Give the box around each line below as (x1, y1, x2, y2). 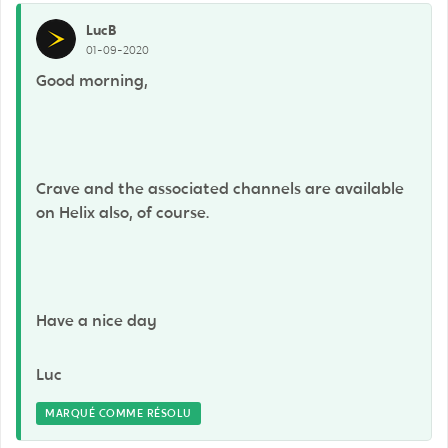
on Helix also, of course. (36, 202, 213, 223)
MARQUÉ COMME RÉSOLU (45, 406, 192, 420)
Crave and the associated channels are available (36, 178, 404, 199)
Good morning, (36, 70, 152, 91)
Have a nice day (36, 310, 157, 331)
